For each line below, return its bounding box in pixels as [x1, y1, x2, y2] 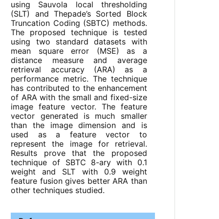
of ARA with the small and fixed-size [11, 92, 147, 103]
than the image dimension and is [11, 120, 147, 131]
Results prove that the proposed [11, 148, 147, 158]
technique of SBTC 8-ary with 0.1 [11, 157, 147, 168]
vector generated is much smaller [11, 111, 147, 121]
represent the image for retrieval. [11, 139, 147, 149]
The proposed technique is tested [11, 27, 147, 38]
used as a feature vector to [11, 130, 147, 140]
